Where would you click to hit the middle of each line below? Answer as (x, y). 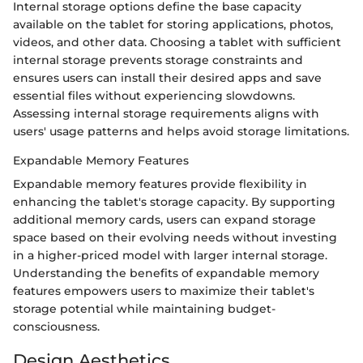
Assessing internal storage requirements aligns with (166, 114)
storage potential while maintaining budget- (144, 309)
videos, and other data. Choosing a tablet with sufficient (177, 43)
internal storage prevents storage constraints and (158, 60)
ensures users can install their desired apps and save (167, 78)
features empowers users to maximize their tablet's (164, 291)
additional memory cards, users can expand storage (164, 220)
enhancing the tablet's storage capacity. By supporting (174, 202)
